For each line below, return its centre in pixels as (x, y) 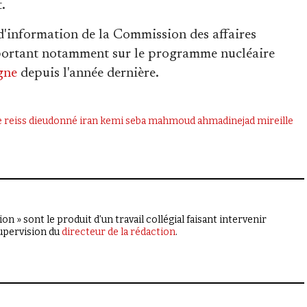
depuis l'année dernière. (88, 73)
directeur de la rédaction (119, 232)
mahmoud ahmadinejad (201, 121)
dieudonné (53, 121)
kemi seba (123, 121)
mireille (275, 121)
